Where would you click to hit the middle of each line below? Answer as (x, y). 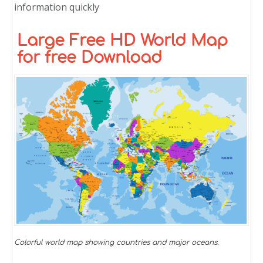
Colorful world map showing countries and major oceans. (117, 242)
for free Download (90, 58)
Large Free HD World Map (122, 41)
